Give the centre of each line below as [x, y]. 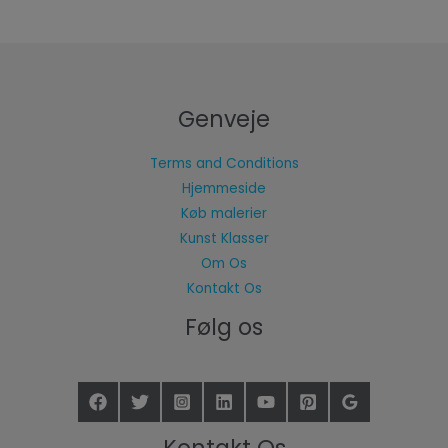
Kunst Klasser [224, 239]
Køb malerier [224, 214]
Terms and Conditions [224, 164]
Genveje [224, 119]
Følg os [224, 328]
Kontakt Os [224, 289]
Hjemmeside [224, 189]
